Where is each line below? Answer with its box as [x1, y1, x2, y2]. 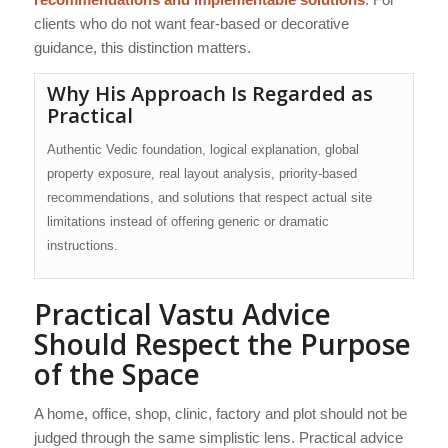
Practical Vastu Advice [33, 295, 331, 333]
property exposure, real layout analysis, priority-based [46, 166, 357, 182]
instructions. [46, 238, 118, 254]
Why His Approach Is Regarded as [46, 80, 373, 107]
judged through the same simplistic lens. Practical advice [33, 428, 403, 446]
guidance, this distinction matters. [33, 39, 251, 57]
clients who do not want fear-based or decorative [33, 15, 349, 33]
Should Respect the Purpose [33, 325, 411, 363]
